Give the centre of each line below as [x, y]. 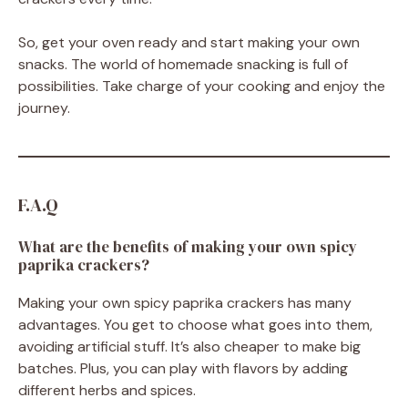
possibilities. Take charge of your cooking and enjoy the [202, 87]
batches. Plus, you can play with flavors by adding [183, 369]
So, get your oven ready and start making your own [189, 43]
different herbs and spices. [107, 391]
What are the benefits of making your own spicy [188, 247]
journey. [44, 108]
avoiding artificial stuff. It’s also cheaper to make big [189, 347]
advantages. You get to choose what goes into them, [195, 325]
